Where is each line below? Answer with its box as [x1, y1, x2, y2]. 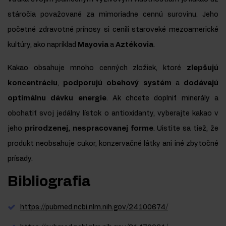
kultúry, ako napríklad [8, 41, 78, 48]
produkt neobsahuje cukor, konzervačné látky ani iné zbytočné [8, 140, 218, 147]
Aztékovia [116, 41, 153, 48]
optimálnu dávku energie [8, 94, 106, 102]
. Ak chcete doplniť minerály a [106, 94, 219, 102]
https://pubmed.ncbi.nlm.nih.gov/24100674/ [20, 203, 168, 211]
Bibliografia [8, 175, 91, 189]
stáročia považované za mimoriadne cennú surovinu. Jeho [8, 11, 218, 18]
